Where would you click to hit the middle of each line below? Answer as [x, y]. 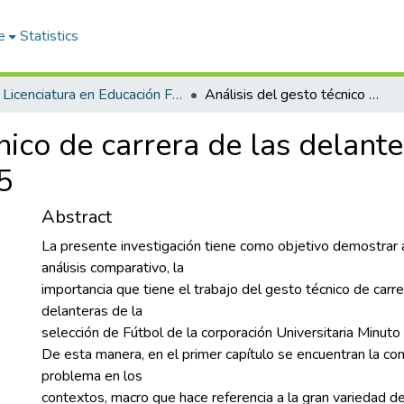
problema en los [92, 376]
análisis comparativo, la [113, 268]
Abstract [77, 217]
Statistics [50, 36]
